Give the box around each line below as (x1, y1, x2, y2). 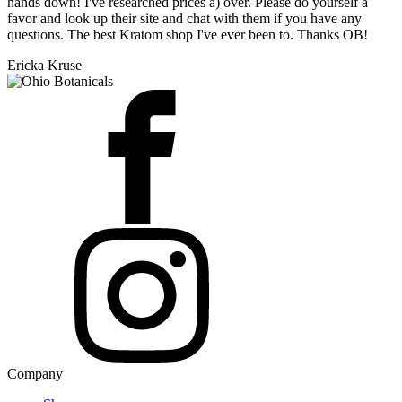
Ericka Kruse (7, 57, 82, 73)
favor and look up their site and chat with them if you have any (7, 11, 362, 26)
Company (7, 366, 63, 381)
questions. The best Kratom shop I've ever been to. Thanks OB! (7, 27, 368, 42)
